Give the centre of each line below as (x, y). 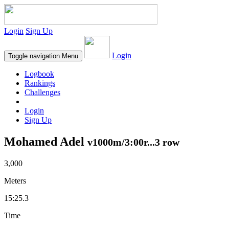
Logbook (39, 74)
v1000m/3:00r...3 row (133, 142)
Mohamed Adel (46, 141)
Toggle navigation (34, 56)
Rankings (40, 83)
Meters (15, 180)
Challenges (42, 92)
